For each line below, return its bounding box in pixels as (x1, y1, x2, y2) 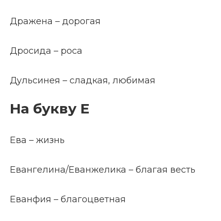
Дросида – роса (10, 45, 82, 56)
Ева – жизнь (10, 135, 65, 146)
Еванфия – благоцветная (10, 194, 126, 205)
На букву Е (10, 100, 89, 117)
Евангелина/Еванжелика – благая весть (10, 164, 195, 175)
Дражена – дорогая (10, 16, 101, 27)
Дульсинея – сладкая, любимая (10, 75, 155, 86)
